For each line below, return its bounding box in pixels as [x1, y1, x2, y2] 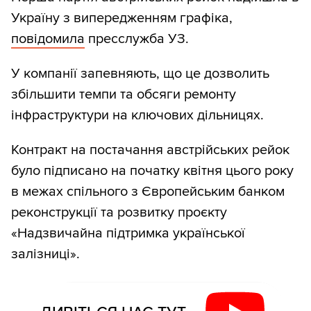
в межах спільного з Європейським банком [11, 183, 285, 201]
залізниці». [11, 246, 80, 263]
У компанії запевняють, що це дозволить [11, 65, 269, 83]
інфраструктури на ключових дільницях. [11, 107, 264, 124]
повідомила [11, 31, 85, 48]
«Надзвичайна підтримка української [11, 225, 245, 242]
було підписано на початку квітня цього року [11, 162, 294, 180]
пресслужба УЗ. [85, 31, 189, 48]
